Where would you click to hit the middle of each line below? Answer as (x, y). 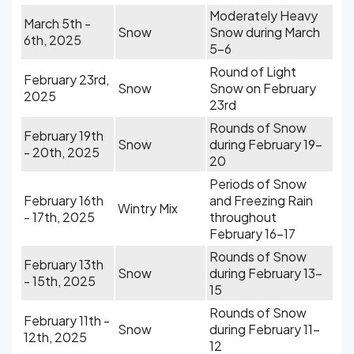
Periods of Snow (258, 184)
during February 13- (266, 273)
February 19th (64, 136)
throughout (243, 217)
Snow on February (263, 88)
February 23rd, (66, 79)
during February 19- (266, 144)
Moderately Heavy (264, 15)
